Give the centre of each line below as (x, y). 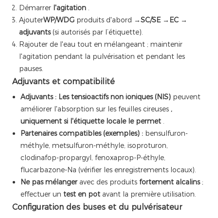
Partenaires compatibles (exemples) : (82, 134)
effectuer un (42, 194)
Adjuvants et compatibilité (64, 82)
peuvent (185, 97)
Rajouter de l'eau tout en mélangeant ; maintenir (101, 45)
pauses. (31, 69)
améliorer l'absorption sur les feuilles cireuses (95, 109)
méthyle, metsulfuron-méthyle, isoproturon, (94, 146)
